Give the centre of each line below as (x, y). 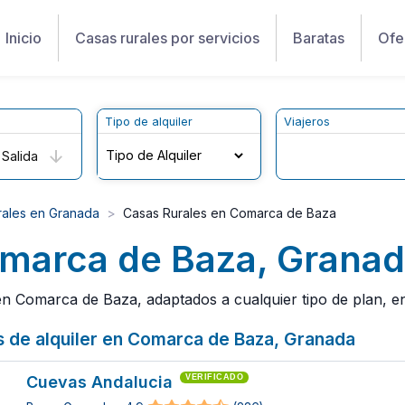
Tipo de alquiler (149, 121)
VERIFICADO (215, 377)
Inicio (24, 38)
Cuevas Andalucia (100, 381)
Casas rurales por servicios (167, 38)
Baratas (319, 38)
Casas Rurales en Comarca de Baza (230, 212)
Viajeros (307, 121)
